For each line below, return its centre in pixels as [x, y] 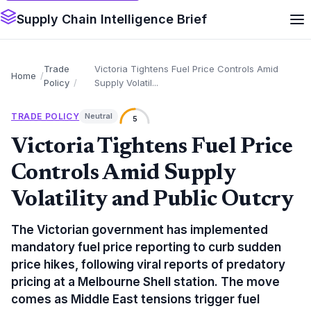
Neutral [99, 116]
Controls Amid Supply [124, 174]
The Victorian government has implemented [140, 230]
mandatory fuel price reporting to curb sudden [146, 247]
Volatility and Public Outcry [153, 200]
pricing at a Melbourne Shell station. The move [145, 282]
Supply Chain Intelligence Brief [112, 19]
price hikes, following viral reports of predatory [148, 264]
